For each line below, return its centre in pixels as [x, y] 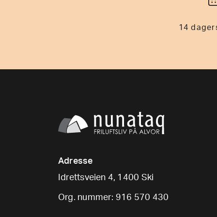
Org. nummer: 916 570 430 [114, 197]
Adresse [76, 161]
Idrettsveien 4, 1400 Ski [106, 178]
